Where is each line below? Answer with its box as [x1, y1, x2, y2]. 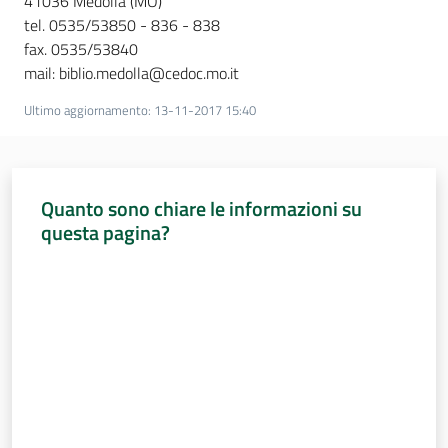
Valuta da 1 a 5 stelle [39, 257, 161, 279]
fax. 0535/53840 [24, 37, 138, 62]
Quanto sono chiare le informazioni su [40, 192, 362, 224]
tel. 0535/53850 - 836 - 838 [24, 13, 220, 38]
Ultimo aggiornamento [24, 100, 148, 121]
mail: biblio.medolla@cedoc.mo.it [24, 61, 239, 86]
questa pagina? [40, 216, 170, 248]
